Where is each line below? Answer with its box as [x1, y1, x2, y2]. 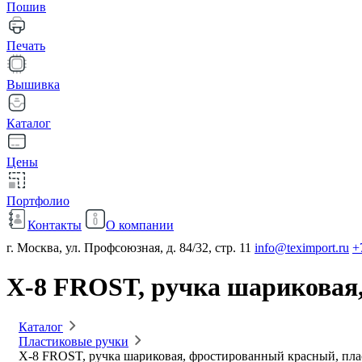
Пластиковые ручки [19, 334, 128, 348]
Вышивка [6, 78, 60, 91]
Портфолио [6, 194, 69, 208]
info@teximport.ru [255, 241, 349, 255]
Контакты [27, 218, 82, 232]
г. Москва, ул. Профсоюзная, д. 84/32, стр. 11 [6, 241, 251, 255]
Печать [6, 39, 45, 53]
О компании [106, 218, 174, 232]
